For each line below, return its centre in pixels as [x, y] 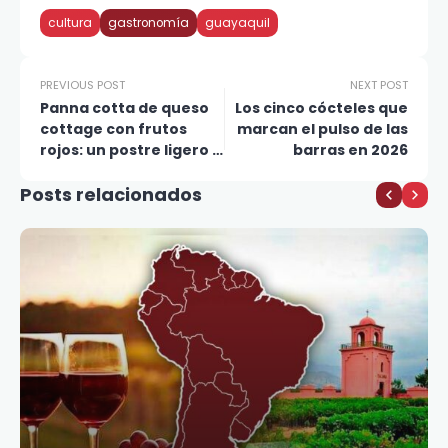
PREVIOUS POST [82, 85]
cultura [70, 23]
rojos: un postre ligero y [130, 150]
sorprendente [94, 171]
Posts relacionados [111, 194]
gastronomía [148, 23]
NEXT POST [379, 85]
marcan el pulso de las [322, 129]
